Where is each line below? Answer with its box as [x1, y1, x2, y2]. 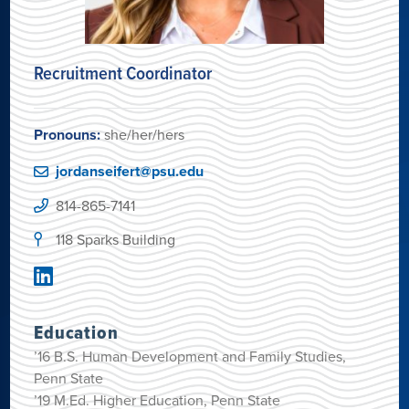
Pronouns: [34, 123, 101, 145]
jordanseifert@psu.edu [56, 160, 204, 182]
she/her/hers [100, 123, 185, 144]
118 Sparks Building [56, 228, 176, 249]
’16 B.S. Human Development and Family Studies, [34, 345, 347, 366]
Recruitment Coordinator [34, 58, 213, 86]
